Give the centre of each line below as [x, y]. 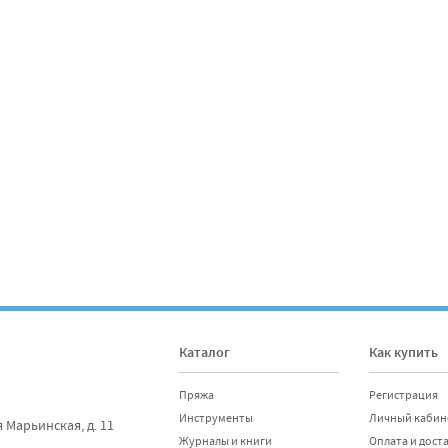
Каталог [204, 354]
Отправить [238, 97]
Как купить [403, 354]
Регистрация [403, 395]
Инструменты [216, 418]
